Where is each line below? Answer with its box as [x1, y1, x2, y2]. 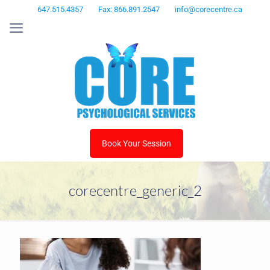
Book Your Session [102, 139, 171, 148]
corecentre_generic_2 [68, 181, 202, 199]
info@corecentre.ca [174, 5, 242, 14]
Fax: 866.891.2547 [98, 5, 160, 14]
